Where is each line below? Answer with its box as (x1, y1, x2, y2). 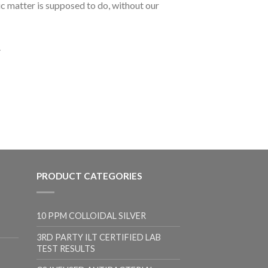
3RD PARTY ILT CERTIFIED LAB (36, 232, 161, 242)
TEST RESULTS (36, 243, 95, 254)
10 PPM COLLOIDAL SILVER (36, 210, 146, 221)
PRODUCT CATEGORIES (36, 170, 142, 181)
